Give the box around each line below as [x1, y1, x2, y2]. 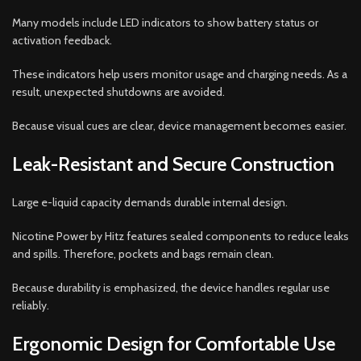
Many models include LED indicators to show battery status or [12, 15, 318, 30]
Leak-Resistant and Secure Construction [12, 151, 334, 176]
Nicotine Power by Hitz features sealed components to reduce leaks [12, 228, 349, 243]
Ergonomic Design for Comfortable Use [12, 331, 335, 355]
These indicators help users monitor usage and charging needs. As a [12, 66, 347, 81]
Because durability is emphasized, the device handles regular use [12, 280, 330, 295]
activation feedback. [12, 32, 112, 48]
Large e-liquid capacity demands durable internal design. [12, 194, 288, 210]
